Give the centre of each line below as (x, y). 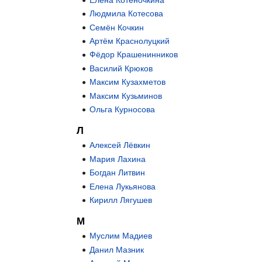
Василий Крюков (121, 68)
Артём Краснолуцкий (130, 41)
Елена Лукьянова (123, 186)
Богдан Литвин (118, 173)
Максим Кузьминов (126, 96)
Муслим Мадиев (121, 236)
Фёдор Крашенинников (134, 55)
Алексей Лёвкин (120, 145)
